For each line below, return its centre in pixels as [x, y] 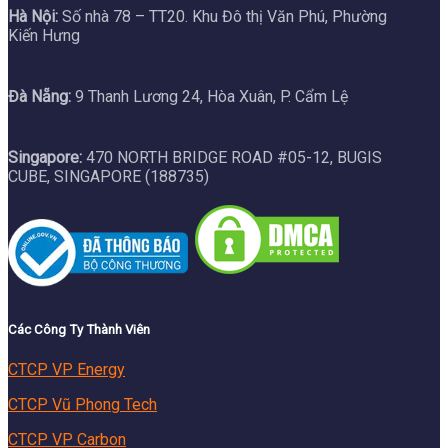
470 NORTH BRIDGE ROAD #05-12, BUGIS [232, 158]
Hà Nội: [33, 17]
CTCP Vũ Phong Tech [82, 404]
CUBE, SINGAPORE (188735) [108, 177]
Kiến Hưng [44, 36]
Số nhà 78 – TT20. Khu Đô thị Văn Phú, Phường [222, 17]
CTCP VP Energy [66, 369]
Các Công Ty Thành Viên [79, 330]
